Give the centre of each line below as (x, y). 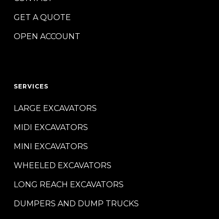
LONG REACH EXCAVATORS (69, 185)
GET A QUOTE (42, 17)
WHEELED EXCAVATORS (63, 165)
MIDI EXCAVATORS (51, 127)
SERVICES (31, 86)
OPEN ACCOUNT (47, 36)
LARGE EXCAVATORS (55, 108)
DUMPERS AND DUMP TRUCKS (76, 204)
